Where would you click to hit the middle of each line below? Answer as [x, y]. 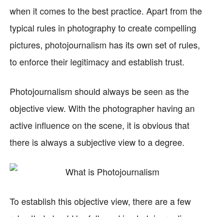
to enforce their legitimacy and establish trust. [97, 62]
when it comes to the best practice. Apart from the [106, 11]
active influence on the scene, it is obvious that [100, 125]
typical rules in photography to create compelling [103, 28]
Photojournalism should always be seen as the [99, 91]
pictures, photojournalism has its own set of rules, [105, 45]
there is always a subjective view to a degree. [97, 142]
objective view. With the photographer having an [102, 108]
